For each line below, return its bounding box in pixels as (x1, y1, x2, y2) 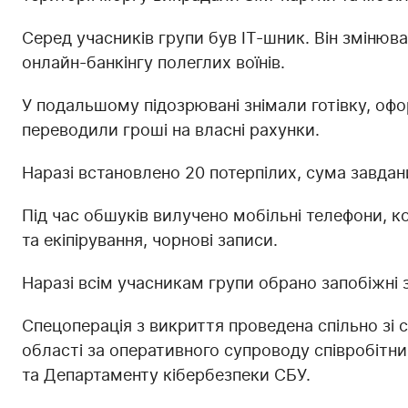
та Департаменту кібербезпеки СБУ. (22, 364, 311, 384)
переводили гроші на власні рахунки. (22, 119, 320, 139)
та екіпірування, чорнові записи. (22, 229, 278, 250)
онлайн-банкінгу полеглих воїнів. (22, 52, 285, 72)
